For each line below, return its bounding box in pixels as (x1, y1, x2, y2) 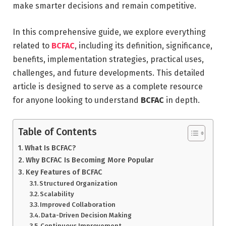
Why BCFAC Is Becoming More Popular (25, 155, 154, 165)
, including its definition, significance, (75, 40, 212, 50)
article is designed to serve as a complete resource (13, 81, 203, 91)
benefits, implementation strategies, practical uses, (13, 54, 204, 64)
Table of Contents (18, 126, 97, 138)
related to (13, 40, 51, 50)
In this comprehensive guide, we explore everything (13, 27, 206, 37)
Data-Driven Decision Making (41, 211, 132, 219)
